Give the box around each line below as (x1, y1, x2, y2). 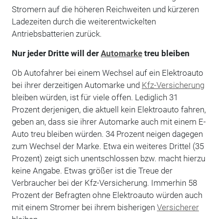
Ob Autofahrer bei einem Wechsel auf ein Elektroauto (11, 67, 203, 78)
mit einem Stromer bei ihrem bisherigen (11, 202, 157, 212)
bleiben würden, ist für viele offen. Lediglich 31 (11, 92, 178, 102)
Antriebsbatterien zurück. (11, 28, 102, 39)
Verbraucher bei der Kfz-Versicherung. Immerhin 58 (11, 177, 197, 188)
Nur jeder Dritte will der (11, 48, 101, 58)
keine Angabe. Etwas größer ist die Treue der (11, 165, 173, 175)
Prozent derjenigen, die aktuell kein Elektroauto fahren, (11, 104, 206, 114)
